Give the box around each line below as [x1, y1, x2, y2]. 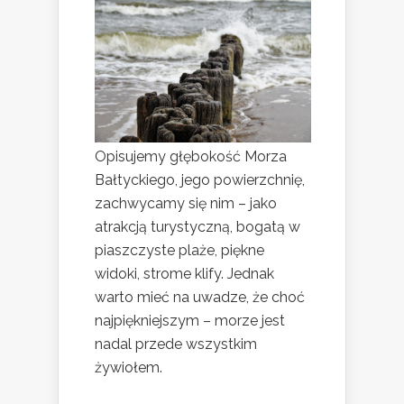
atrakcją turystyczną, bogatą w [95, 218, 300, 236]
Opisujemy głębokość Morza [95, 148, 287, 166]
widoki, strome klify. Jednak [95, 265, 274, 283]
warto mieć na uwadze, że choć [95, 289, 305, 307]
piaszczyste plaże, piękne [95, 242, 264, 260]
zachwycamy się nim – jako [95, 195, 277, 213]
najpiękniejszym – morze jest [95, 312, 285, 330]
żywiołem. [95, 359, 162, 377]
